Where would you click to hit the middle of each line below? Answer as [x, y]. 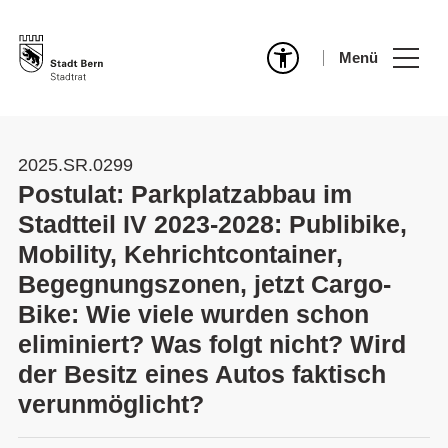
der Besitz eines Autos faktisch [202, 374]
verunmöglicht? [111, 404]
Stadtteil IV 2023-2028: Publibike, [212, 224]
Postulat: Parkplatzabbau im [185, 194]
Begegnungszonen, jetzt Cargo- [204, 284]
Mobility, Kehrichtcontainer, [180, 254]
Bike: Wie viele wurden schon [193, 314]
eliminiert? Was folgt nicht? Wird [212, 344]
